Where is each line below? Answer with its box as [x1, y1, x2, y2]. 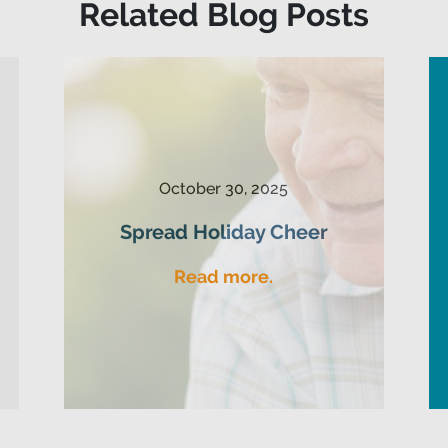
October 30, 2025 [159, 178, 289, 198]
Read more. [174, 265, 274, 287]
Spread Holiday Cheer [119, 219, 328, 244]
